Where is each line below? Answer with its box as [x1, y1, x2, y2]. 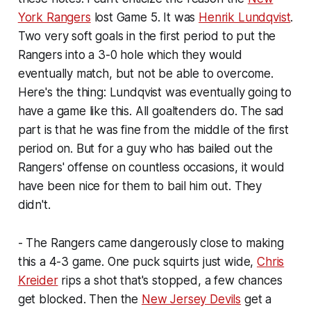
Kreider [17, 273, 58, 287]
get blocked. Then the [17, 292, 142, 306]
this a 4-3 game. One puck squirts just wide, [17, 254, 258, 269]
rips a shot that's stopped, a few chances [58, 273, 283, 287]
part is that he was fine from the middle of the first [17, 122, 289, 137]
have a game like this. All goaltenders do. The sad [17, 103, 285, 118]
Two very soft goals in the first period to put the [17, 28, 276, 43]
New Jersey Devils [141, 292, 242, 306]
